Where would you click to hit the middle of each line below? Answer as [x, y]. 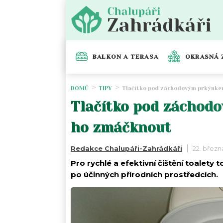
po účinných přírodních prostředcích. [144, 174]
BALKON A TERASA [125, 57]
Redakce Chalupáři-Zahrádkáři [126, 148]
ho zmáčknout [121, 127]
